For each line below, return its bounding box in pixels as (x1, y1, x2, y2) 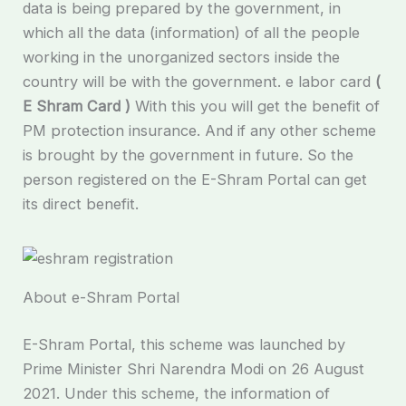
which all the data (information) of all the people (23, 23, 361, 42)
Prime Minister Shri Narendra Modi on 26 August (23, 359, 365, 378)
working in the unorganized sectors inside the (23, 47, 341, 66)
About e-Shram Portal (23, 287, 180, 306)
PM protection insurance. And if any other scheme (23, 121, 377, 140)
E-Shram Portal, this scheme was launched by (23, 334, 346, 353)
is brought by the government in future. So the (23, 145, 354, 164)
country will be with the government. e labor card (23, 72, 376, 91)
